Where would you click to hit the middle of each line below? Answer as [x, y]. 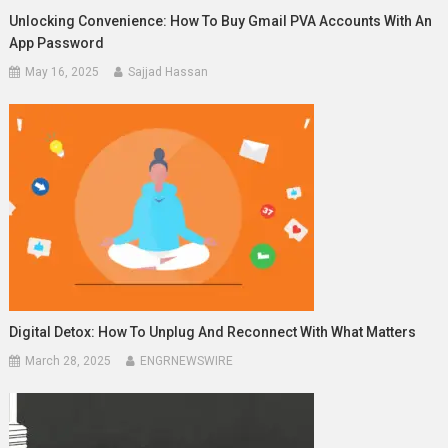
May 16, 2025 [62, 71]
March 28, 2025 [68, 360]
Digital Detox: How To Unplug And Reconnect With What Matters [213, 331]
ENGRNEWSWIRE [187, 360]
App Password [57, 42]
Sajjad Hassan [168, 71]
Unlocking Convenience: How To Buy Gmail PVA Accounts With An [221, 20]
